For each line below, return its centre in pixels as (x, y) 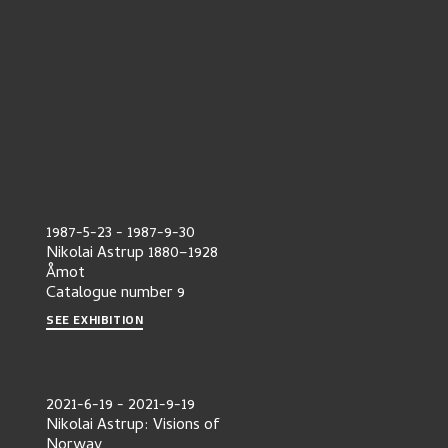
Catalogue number (109, 294)
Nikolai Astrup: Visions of (133, 425)
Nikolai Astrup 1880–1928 (132, 254)
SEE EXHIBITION (95, 319)
